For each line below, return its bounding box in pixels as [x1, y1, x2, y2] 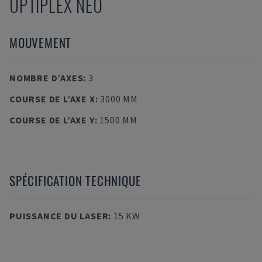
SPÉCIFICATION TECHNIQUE [9, 171, 142, 189]
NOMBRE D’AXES [9, 72, 84, 84]
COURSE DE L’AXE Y [9, 114, 95, 126]
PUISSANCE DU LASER [9, 210, 109, 222]
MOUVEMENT [9, 33, 72, 51]
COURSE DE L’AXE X [9, 93, 95, 105]
